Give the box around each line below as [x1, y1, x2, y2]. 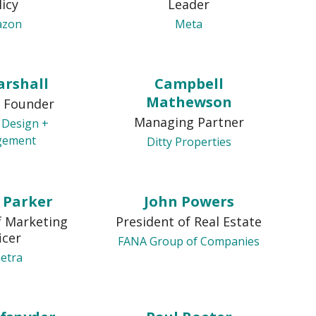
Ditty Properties [146, 134, 231, 150]
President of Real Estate [116, 213, 262, 230]
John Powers [143, 192, 234, 211]
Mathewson [145, 92, 232, 111]
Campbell [154, 74, 224, 93]
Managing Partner [133, 114, 244, 130]
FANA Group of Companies [118, 233, 260, 249]
